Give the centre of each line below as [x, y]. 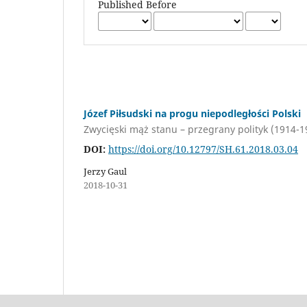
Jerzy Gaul [105, 172]
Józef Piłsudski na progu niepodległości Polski [192, 113]
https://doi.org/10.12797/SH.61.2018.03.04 [203, 149]
